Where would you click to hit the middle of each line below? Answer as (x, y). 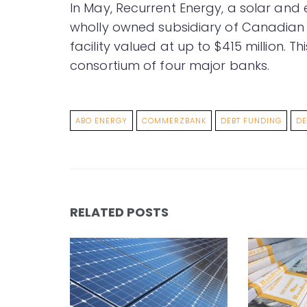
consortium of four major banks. (170, 66)
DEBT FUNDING (251, 121)
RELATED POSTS (119, 212)
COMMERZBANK (174, 121)
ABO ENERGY (101, 121)
